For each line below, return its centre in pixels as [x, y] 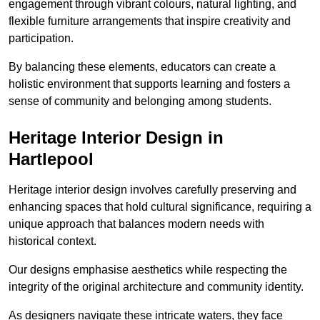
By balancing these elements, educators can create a [142, 66]
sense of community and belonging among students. [140, 101]
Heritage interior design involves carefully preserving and [152, 189]
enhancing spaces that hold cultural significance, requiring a [160, 206]
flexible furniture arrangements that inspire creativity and [150, 21]
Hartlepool [51, 159]
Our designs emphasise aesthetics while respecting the [148, 269]
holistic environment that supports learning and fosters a [149, 84]
